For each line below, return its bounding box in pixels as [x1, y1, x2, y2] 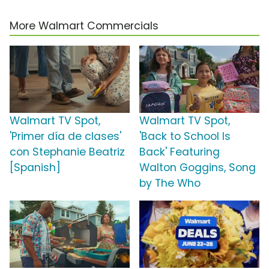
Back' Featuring [139, 144, 220, 159]
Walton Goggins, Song [139, 160, 256, 175]
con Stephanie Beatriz [10, 144, 125, 159]
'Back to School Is [139, 128, 231, 144]
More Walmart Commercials [10, 18, 159, 33]
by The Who [139, 175, 201, 190]
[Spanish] [10, 160, 61, 175]
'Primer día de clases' [10, 128, 121, 144]
